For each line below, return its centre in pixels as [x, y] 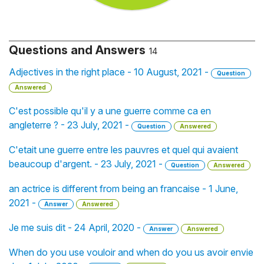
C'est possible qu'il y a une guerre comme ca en [110, 111]
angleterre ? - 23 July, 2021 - [70, 125]
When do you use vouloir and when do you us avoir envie [131, 252]
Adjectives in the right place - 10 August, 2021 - [110, 72]
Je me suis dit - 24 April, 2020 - [76, 227]
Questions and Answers [77, 50]
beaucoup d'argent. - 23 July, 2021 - [87, 164]
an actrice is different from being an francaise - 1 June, [123, 189]
